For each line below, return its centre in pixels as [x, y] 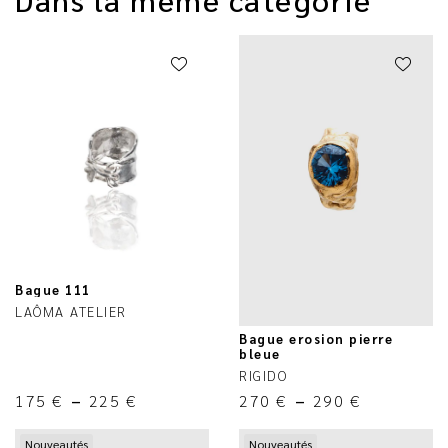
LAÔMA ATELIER [71, 311]
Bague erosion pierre [316, 338]
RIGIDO [263, 374]
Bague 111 [53, 289]
